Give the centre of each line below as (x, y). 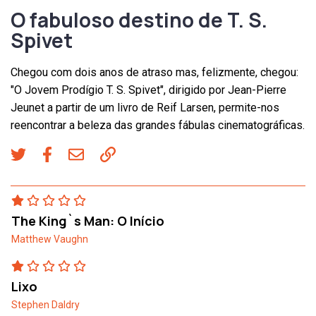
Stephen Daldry (45, 305)
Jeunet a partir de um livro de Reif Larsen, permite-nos (145, 108)
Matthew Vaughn (50, 239)
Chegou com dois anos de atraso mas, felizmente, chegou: (154, 73)
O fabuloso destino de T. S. (139, 20)
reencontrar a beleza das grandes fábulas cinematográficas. (158, 126)
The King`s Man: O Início (88, 221)
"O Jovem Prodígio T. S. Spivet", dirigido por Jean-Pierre (148, 90)
